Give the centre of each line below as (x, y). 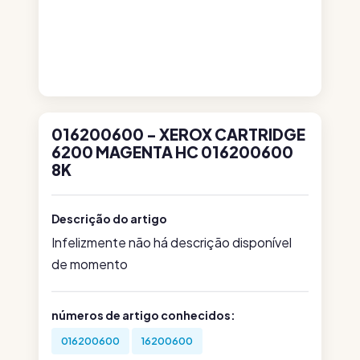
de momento (90, 264)
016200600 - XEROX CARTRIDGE (178, 134)
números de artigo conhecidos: (143, 315)
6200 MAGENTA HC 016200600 (172, 152)
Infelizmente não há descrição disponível (172, 242)
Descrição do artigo (109, 219)
